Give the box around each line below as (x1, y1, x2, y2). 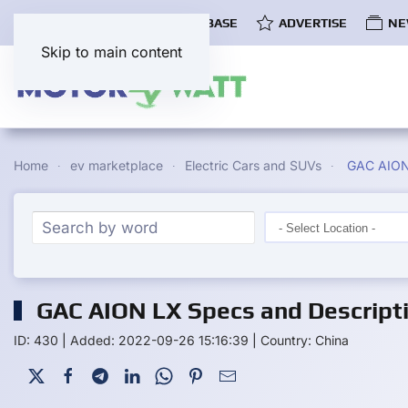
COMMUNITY (36, 15, 113, 30)
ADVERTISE (279, 15, 347, 30)
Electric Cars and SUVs (185, 158, 321, 173)
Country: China (260, 332, 349, 348)
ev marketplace (70, 158, 163, 173)
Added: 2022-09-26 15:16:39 (70, 332, 249, 348)
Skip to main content (41, 43, 182, 61)
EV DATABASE (154, 15, 238, 30)
